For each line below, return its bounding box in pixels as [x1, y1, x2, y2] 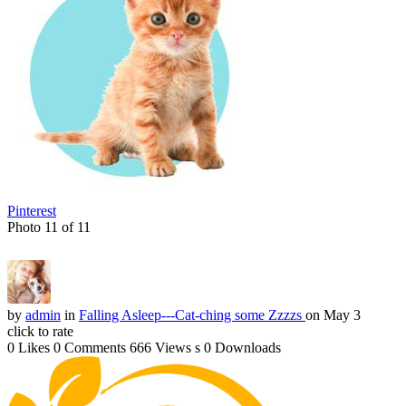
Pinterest [7, 202, 56, 218]
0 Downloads [204, 339, 281, 355]
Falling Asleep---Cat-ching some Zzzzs [79, 306, 305, 323]
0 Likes [7, 339, 50, 355]
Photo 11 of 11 [7, 218, 91, 235]
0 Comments [53, 339, 126, 355]
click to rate [7, 323, 73, 339]
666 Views [130, 339, 191, 355]
